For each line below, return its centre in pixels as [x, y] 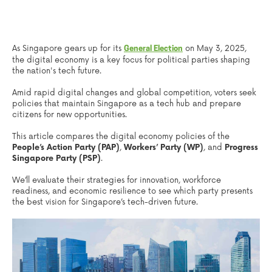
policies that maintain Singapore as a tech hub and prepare [127, 104]
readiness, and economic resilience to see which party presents [132, 192]
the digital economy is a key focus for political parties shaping [131, 60]
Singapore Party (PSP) [56, 158]
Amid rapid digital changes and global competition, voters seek [134, 93]
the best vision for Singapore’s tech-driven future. [105, 202]
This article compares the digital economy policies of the [121, 136]
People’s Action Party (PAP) [66, 147]
